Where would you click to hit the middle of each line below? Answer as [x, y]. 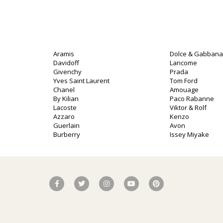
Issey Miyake [189, 134]
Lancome [183, 63]
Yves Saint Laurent [81, 81]
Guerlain [66, 125]
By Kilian [66, 99]
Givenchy [67, 72]
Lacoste [65, 108]
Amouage [184, 90]
